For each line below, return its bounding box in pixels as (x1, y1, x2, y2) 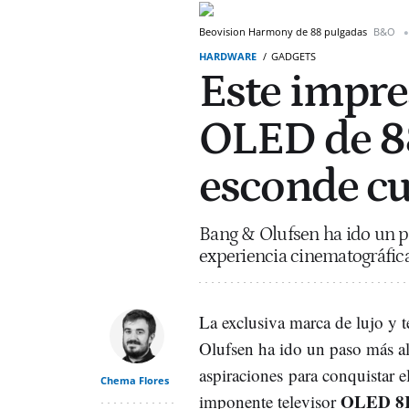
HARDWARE (199, 49, 257, 63)
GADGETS (271, 49, 316, 63)
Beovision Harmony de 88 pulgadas (199, 25, 370, 38)
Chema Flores (100, 373, 169, 387)
